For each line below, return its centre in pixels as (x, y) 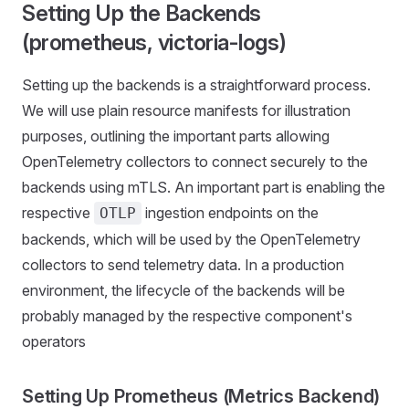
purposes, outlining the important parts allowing (176, 136)
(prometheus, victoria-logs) (154, 42)
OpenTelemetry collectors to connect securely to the (195, 161)
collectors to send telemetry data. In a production (183, 264)
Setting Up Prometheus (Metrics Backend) (201, 396)
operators (54, 341)
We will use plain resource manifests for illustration (186, 110)
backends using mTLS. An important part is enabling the (204, 187)
